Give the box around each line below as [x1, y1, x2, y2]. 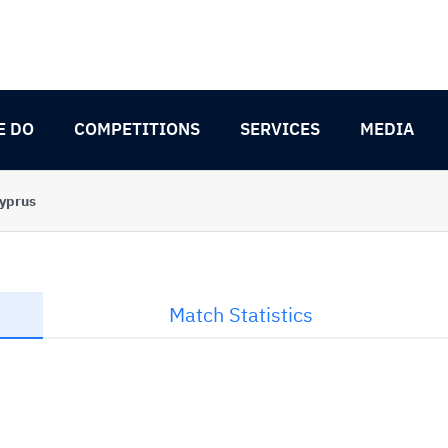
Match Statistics [168, 301, 313, 328]
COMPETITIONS [74, 118, 200, 140]
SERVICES [240, 118, 320, 140]
